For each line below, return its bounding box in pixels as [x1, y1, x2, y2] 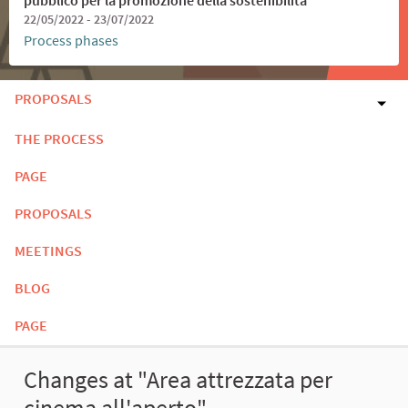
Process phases [24, 30, 118, 49]
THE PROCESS [15, 128, 104, 148]
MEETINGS [15, 240, 82, 260]
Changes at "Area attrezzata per [24, 364, 332, 395]
